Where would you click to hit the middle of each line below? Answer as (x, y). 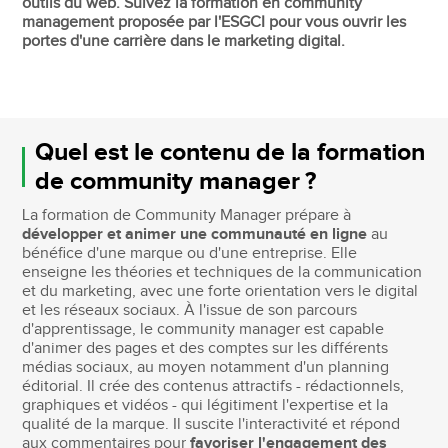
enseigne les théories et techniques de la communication (222, 272)
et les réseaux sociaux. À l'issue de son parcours (190, 310)
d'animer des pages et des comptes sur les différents (205, 348)
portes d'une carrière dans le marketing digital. (184, 41)
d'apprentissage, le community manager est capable (203, 329)
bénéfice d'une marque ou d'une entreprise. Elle (190, 253)
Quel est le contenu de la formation (229, 152)
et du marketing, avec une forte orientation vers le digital (220, 291)
